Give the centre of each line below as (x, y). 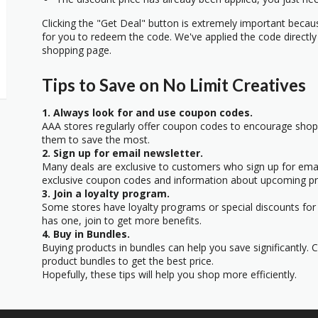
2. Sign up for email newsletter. (122, 153)
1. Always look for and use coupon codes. (147, 112)
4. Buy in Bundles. (86, 234)
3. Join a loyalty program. (106, 193)
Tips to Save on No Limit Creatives (174, 84)
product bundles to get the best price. (128, 261)
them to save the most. (96, 139)
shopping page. (77, 50)
